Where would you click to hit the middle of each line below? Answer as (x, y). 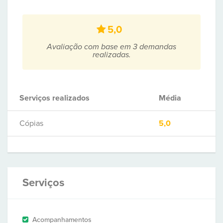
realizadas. (111, 55)
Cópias (31, 123)
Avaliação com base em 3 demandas (111, 47)
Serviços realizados (55, 98)
